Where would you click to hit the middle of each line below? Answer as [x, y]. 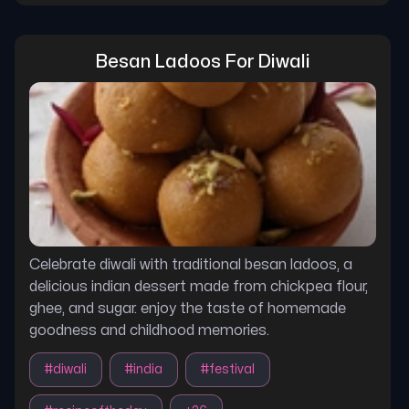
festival [232, 369]
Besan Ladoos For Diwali [203, 62]
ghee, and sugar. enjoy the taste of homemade [188, 309]
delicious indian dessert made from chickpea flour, [199, 287]
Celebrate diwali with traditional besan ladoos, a [191, 265]
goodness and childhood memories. [149, 330]
